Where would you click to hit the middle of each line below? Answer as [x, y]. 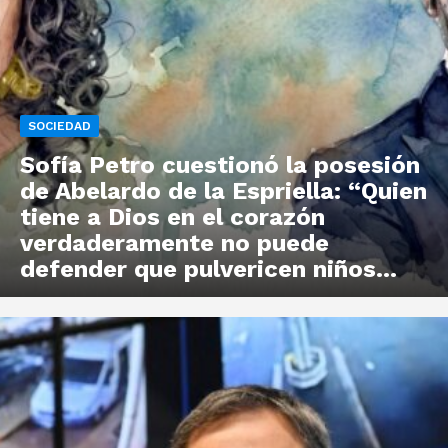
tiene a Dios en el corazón [172, 217]
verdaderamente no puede [174, 243]
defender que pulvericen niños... [208, 269]
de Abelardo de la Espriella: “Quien [223, 191]
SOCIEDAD [59, 126]
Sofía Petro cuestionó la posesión [220, 165]
